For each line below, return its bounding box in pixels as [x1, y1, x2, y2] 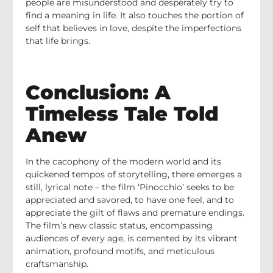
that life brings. [26, 35, 90, 47]
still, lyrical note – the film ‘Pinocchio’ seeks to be [26, 181, 234, 193]
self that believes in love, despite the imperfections [26, 23, 241, 34]
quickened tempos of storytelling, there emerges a [26, 168, 242, 180]
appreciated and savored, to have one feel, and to [26, 194, 234, 205]
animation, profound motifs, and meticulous [26, 245, 214, 257]
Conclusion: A [26, 80, 171, 104]
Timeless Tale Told [26, 101, 219, 126]
